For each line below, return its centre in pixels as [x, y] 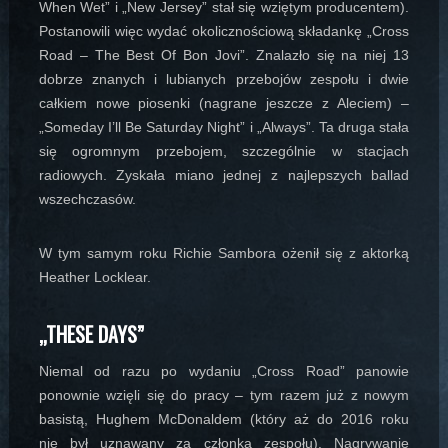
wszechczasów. [87, 199]
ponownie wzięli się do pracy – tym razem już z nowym [224, 395]
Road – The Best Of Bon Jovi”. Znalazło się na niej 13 [224, 55]
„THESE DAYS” [91, 334]
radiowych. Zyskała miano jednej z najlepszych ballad [224, 175]
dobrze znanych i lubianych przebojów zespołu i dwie [224, 79]
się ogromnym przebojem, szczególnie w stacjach [224, 151]
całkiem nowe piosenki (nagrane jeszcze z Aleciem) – [224, 103]
